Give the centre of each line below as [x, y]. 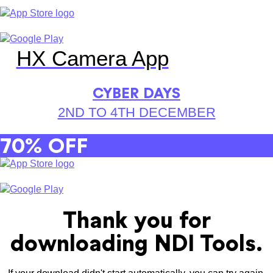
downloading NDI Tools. [136, 243]
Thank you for [136, 220]
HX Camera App [92, 58]
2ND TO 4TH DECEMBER [136, 113]
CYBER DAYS [136, 93]
